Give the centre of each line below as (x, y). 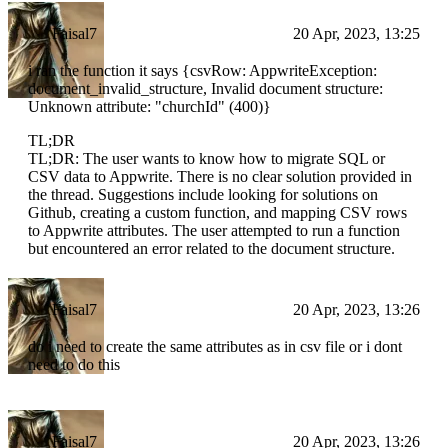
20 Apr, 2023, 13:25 (356, 34)
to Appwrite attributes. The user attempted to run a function (214, 231)
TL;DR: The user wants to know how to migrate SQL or (206, 159)
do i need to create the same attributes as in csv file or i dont (215, 347)
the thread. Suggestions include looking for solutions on (203, 195)
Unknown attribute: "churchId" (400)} (149, 107)
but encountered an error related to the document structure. (211, 249)
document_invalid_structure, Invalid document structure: (205, 89)
